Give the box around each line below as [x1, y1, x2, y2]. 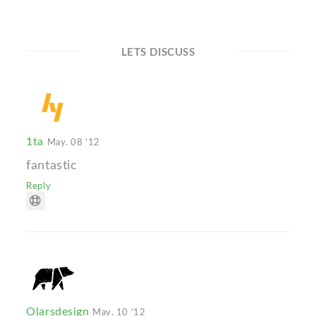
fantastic [26, 159, 78, 173]
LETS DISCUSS [121, 47, 195, 59]
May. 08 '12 [47, 138, 100, 148]
